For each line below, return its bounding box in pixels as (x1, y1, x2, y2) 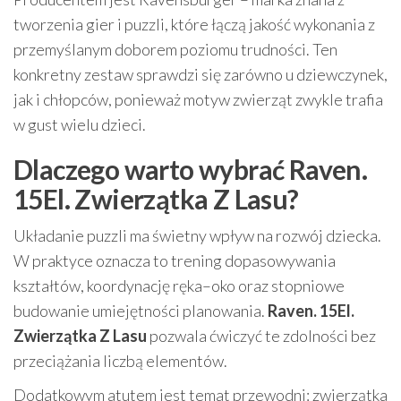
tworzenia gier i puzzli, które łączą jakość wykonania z (13, 13, 375, 34)
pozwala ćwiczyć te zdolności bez (147, 325, 376, 346)
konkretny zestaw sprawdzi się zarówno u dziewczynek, (13, 64, 388, 84)
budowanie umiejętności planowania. (13, 300, 268, 320)
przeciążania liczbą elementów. (13, 350, 227, 371)
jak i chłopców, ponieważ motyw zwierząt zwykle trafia (13, 89, 383, 109)
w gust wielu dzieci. (13, 114, 146, 134)
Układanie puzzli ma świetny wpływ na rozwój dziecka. (13, 225, 381, 245)
